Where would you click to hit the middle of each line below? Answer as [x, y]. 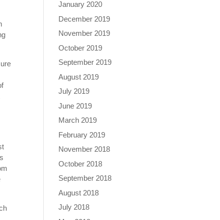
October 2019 [81, 48]
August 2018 [79, 192]
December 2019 [84, 19]
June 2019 [75, 106]
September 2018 [85, 178]
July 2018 [74, 207]
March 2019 [78, 120]
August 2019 [79, 77]
